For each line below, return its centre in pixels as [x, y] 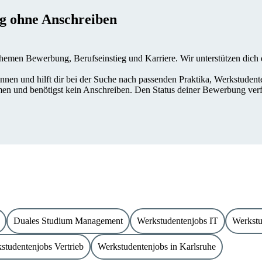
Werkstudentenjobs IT [177, 221]
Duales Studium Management [68, 221]
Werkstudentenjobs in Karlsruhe [157, 247]
